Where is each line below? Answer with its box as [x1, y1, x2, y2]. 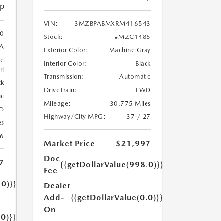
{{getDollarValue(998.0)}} [60, 160, 164, 170]
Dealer [43, 181, 71, 191]
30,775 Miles [110, 100, 151, 108]
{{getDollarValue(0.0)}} [70, 193, 163, 203]
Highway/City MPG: [43, 113, 106, 121]
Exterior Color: [43, 46, 88, 54]
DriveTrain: [43, 86, 77, 94]
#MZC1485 [114, 33, 151, 41]
